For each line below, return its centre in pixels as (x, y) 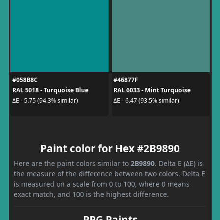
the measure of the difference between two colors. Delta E (110, 173)
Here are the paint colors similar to (72, 163)
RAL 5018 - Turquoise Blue (50, 90)
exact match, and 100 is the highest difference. (91, 194)
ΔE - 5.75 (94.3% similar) (45, 100)
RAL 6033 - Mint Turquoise (152, 90)
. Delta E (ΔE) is (179, 163)
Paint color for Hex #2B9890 (110, 148)
